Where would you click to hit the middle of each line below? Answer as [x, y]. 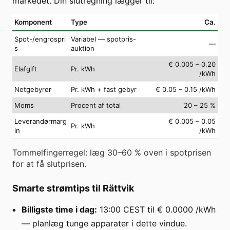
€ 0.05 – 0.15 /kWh [186, 89]
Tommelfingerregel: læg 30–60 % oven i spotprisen [112, 152]
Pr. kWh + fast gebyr [104, 89]
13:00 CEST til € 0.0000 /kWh [156, 209]
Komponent [33, 22]
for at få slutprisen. [49, 164]
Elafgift [26, 69]
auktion [83, 48]
